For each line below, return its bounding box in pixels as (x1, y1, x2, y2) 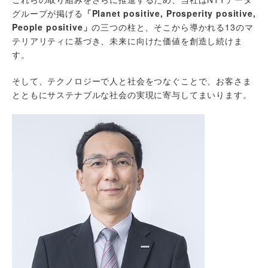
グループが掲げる (12, 7, 83, 19)
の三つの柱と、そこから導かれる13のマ (92, 21, 254, 33)
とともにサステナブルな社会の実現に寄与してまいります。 (12, 89, 252, 100)
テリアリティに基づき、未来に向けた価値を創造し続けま (12, 35, 243, 47)
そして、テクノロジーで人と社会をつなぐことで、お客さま (12, 75, 252, 87)
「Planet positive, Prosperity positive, (83, 7, 256, 19)
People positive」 (12, 21, 92, 33)
